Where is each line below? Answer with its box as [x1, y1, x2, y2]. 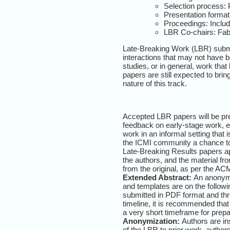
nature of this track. [123, 79, 187, 88]
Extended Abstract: [123, 173, 191, 182]
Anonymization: [123, 217, 180, 225]
